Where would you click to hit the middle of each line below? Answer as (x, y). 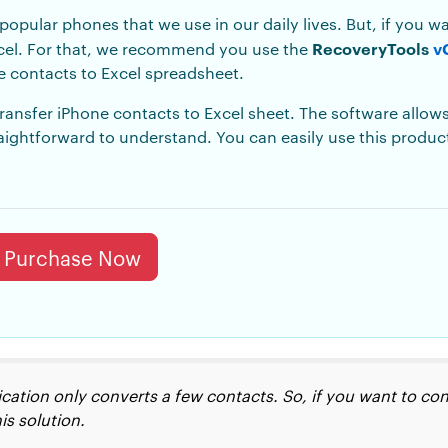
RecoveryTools (372, 47)
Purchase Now (72, 256)
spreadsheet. (192, 72)
